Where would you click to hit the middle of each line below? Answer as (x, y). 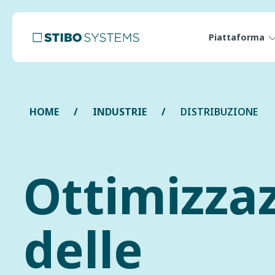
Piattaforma (237, 37)
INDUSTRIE (120, 112)
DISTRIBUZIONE (219, 112)
